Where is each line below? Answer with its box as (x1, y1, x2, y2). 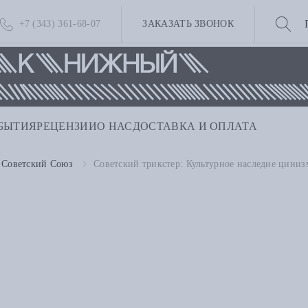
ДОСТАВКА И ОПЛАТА (132, 120, 258, 133)
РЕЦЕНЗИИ (36, 120, 98, 133)
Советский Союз (1, 159, 73, 170)
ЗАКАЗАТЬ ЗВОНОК (142, 19, 234, 29)
